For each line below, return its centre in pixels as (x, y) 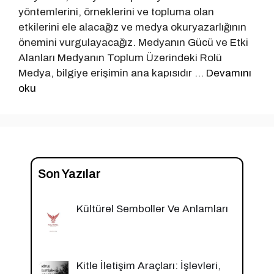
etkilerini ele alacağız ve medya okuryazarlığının (132, 27)
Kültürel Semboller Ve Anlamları (152, 209)
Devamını (229, 73)
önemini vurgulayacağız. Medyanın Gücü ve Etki (133, 43)
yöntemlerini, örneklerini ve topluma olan (116, 12)
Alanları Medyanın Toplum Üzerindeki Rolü (120, 58)
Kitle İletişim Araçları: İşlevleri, (148, 266)
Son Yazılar (69, 174)
